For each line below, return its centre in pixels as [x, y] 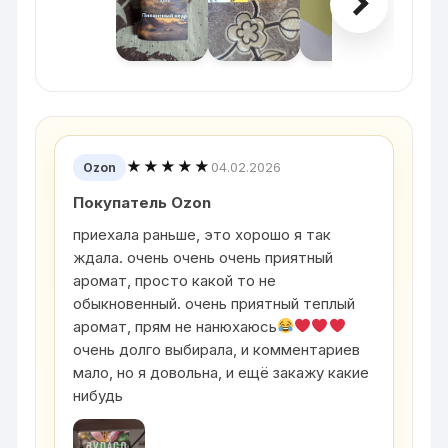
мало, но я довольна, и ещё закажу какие [221, 372]
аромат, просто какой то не [175, 280]
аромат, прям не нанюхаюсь [175, 326]
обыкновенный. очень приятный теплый [214, 303]
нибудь [98, 395]
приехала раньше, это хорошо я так [202, 234]
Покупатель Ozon [142, 202]
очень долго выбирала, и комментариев [217, 349]
